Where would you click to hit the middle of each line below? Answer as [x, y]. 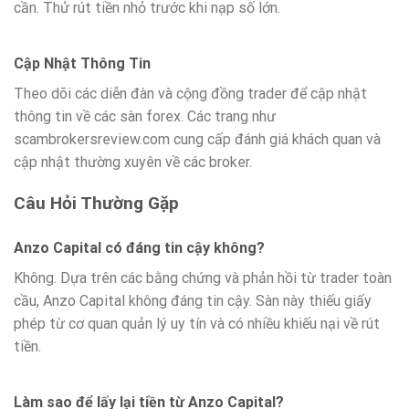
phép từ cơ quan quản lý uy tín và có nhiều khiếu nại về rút [197, 324]
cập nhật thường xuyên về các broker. [133, 162]
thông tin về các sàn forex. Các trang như [145, 116]
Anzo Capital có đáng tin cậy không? [139, 248]
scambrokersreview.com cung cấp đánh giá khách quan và [197, 139]
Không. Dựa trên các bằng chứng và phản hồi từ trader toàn [203, 278]
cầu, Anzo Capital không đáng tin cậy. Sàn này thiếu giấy [193, 301]
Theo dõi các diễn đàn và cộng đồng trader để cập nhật [190, 93]
